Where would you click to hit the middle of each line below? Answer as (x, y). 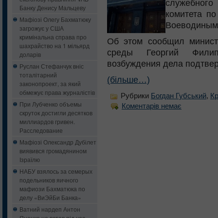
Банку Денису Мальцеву (53, 8)
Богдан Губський (179, 96)
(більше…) (128, 80)
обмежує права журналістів (57, 92)
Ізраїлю (30, 159)
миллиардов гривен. (47, 121)
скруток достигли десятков (56, 113)
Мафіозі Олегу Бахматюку (55, 19)
